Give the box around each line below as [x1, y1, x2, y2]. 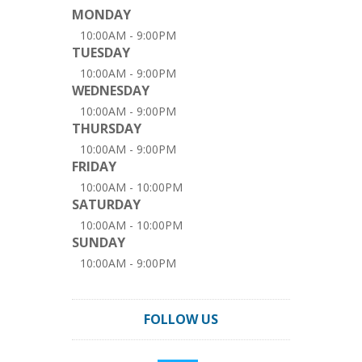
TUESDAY [72, 44, 130, 61]
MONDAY [72, 6, 131, 23]
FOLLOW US [144, 310, 218, 328]
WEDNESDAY [72, 82, 149, 99]
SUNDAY [72, 234, 125, 251]
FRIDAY [72, 158, 116, 175]
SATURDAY [72, 196, 141, 213]
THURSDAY [72, 120, 141, 137]
